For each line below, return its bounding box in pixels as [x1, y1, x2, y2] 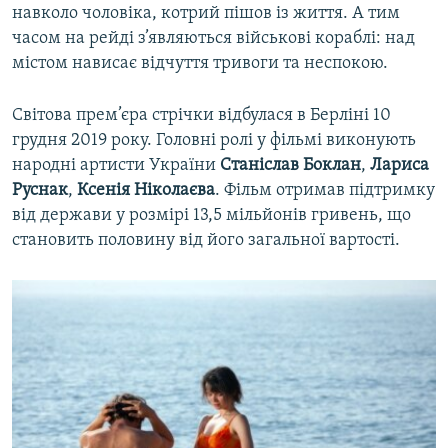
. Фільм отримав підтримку [215, 180, 435, 200]
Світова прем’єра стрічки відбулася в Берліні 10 [12, 105, 391, 125]
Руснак [12, 180, 68, 200]
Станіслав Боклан [220, 155, 361, 175]
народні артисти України [12, 155, 220, 175]
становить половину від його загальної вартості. [12, 230, 400, 250]
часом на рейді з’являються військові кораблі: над [12, 28, 415, 48]
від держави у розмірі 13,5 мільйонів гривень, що [12, 205, 411, 225]
